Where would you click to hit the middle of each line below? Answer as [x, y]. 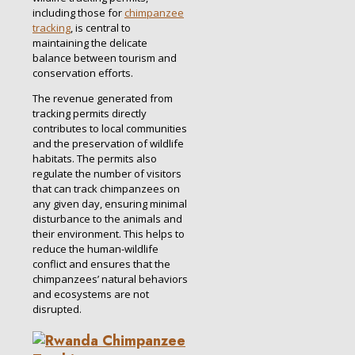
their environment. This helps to [109, 233]
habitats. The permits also [95, 158]
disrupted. [57, 309]
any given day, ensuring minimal [110, 203]
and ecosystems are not [91, 294]
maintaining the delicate [90, 42]
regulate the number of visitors [107, 173]
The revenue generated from [103, 98]
